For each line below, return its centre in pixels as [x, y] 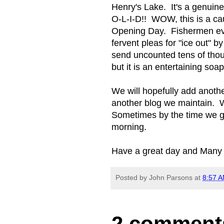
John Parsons [171, 177]
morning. [129, 127]
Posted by [132, 177]
